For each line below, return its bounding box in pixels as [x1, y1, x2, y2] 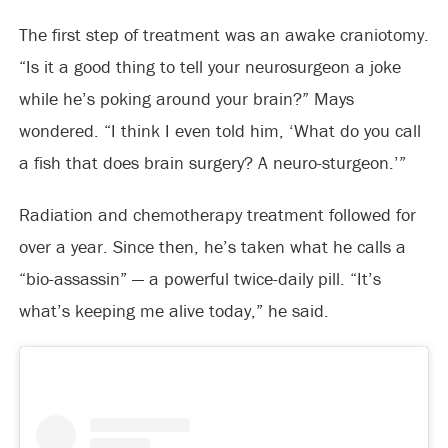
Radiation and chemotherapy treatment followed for [18, 203, 416, 227]
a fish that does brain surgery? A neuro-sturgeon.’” [18, 151, 406, 175]
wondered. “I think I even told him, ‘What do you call [18, 119, 421, 143]
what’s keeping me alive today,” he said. [18, 299, 329, 323]
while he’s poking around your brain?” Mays [18, 87, 354, 111]
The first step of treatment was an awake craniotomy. [18, 23, 429, 47]
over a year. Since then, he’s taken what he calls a [18, 235, 406, 259]
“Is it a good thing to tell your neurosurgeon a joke [18, 55, 401, 79]
